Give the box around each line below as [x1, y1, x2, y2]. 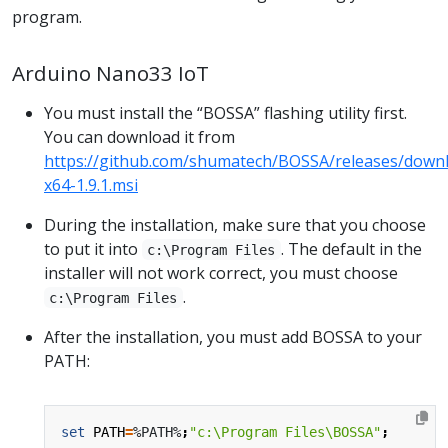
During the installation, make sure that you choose [44, 213, 426, 236]
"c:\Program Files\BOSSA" [189, 423, 381, 440]
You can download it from [44, 125, 235, 148]
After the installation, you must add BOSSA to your [44, 325, 422, 348]
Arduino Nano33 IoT [12, 58, 209, 87]
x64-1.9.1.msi [44, 173, 138, 196]
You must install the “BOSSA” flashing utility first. [44, 101, 407, 124]
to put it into [44, 237, 142, 260]
